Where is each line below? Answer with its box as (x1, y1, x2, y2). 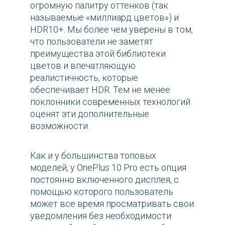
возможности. (30, 120, 89, 131)
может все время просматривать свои (30, 198, 194, 209)
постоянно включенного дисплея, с (30, 174, 179, 185)
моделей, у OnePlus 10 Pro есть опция (30, 162, 186, 173)
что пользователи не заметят (30, 36, 153, 47)
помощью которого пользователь (30, 186, 173, 197)
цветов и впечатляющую (30, 60, 136, 71)
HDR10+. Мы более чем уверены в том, (30, 24, 193, 35)
